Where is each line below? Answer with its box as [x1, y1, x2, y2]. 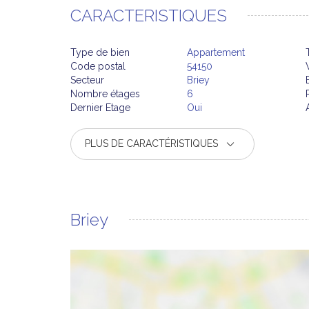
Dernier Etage [70, 102, 130, 113]
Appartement [187, 47, 245, 58]
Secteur [70, 74, 104, 86]
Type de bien [70, 47, 130, 58]
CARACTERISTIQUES [70, 6, 227, 26]
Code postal [70, 61, 126, 72]
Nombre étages [70, 88, 140, 99]
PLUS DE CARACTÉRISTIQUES [85, 137, 221, 149]
